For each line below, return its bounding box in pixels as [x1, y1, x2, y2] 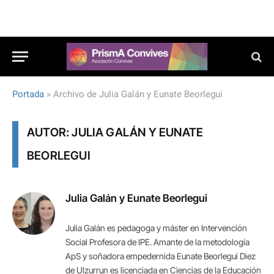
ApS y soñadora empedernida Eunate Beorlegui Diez [65, 251, 256, 261]
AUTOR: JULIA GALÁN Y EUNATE [27, 125, 204, 139]
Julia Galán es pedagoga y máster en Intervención [65, 223, 247, 233]
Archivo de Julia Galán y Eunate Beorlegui [53, 87, 223, 101]
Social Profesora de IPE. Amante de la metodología [65, 237, 250, 247]
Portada [12, 87, 44, 101]
